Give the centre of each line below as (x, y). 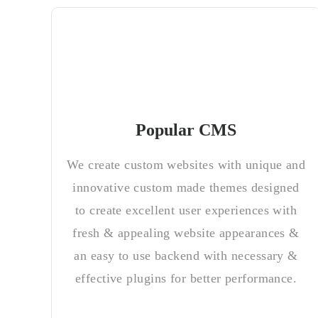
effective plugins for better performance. (186, 278)
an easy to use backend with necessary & (186, 256)
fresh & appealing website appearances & (186, 233)
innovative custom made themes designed (186, 187)
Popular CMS (186, 130)
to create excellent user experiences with (186, 210)
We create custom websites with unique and (186, 165)
